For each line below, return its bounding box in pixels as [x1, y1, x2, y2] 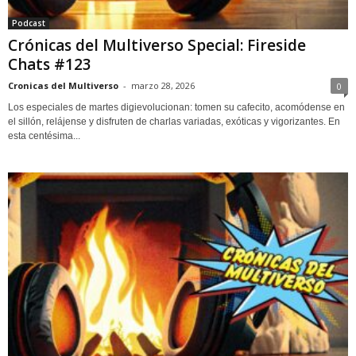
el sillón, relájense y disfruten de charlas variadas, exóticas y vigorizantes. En [8, 115, 340, 127]
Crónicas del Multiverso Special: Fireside [8, 34, 306, 56]
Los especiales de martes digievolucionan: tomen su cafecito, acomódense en [8, 101, 345, 113]
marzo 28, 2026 [131, 79, 195, 91]
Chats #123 [8, 53, 91, 75]
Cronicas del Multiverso [8, 79, 118, 91]
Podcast [12, 17, 45, 29]
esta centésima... [8, 130, 80, 141]
